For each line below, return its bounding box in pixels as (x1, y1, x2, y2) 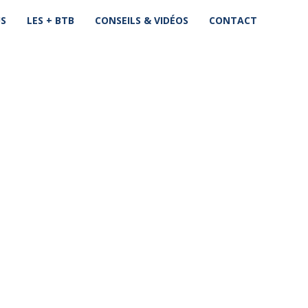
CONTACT (209, 14, 258, 27)
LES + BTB (27, 14, 75, 27)
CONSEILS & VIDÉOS (95, 14, 189, 27)
